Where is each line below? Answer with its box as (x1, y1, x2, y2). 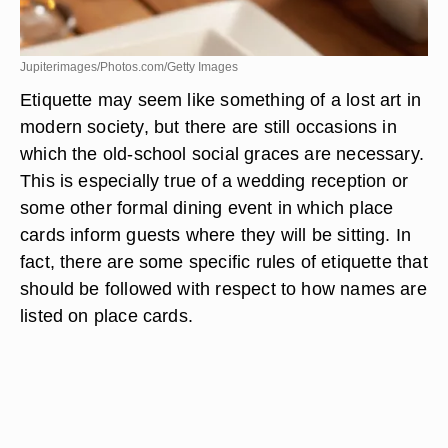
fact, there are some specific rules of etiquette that (20, 251, 428, 272)
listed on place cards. (20, 305, 194, 326)
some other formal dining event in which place (20, 197, 394, 218)
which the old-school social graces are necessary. (20, 143, 425, 164)
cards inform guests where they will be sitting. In (20, 224, 412, 245)
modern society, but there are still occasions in (20, 116, 397, 137)
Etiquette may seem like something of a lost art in (20, 89, 422, 110)
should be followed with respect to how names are (20, 278, 427, 299)
